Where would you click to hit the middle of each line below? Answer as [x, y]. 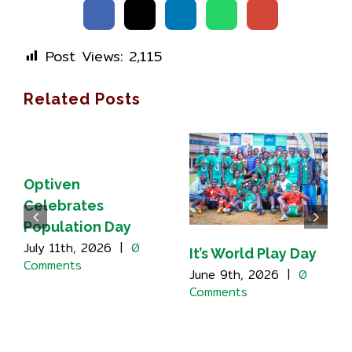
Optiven [52, 184]
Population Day [77, 227]
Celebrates [64, 205]
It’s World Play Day [253, 254]
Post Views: [84, 56]
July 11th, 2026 [68, 248]
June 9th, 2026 [234, 275]
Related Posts [82, 99]
